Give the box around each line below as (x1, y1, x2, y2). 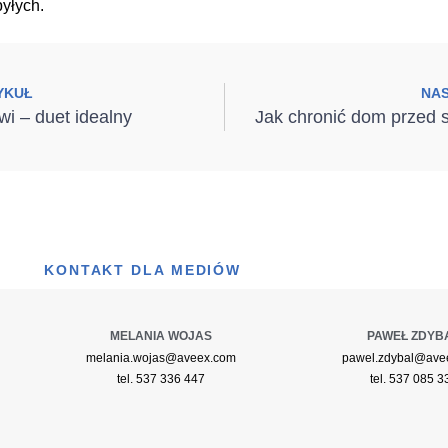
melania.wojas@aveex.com (85, 350, 236, 365)
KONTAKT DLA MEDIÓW (43, 261, 242, 278)
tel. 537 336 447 (116, 371, 205, 386)
